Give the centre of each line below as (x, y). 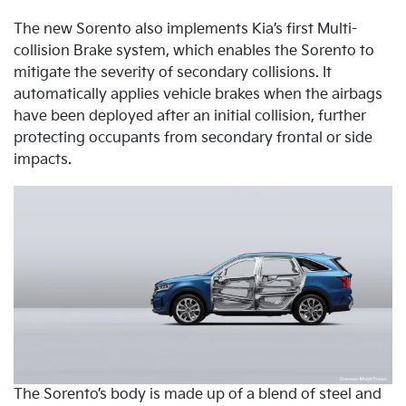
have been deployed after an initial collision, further (190, 116)
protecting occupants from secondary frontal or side (193, 138)
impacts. (43, 159)
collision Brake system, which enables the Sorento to (194, 51)
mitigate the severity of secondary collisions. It (173, 72)
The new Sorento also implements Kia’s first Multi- (185, 29)
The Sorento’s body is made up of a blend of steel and (198, 394)
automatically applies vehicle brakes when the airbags (198, 94)
